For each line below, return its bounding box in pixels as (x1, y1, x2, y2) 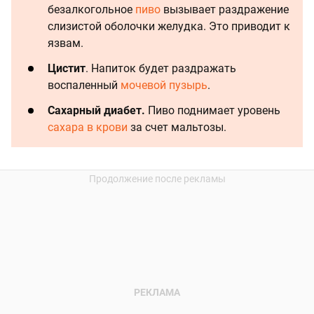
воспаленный (48, 78, 121, 93)
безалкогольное (48, 3, 135, 17)
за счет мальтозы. (128, 121, 226, 135)
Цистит (48, 62, 86, 76)
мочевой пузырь (121, 78, 207, 93)
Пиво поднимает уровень (145, 104, 280, 118)
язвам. (48, 36, 83, 50)
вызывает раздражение (161, 3, 289, 17)
